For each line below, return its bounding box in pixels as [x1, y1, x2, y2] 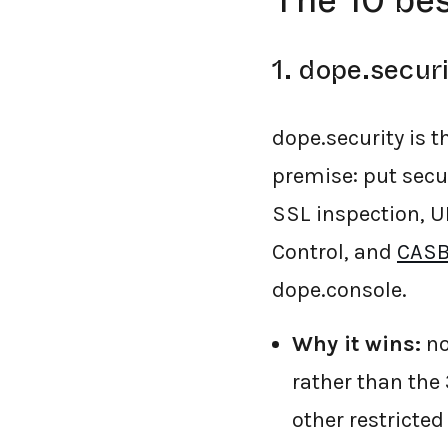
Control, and [272, 239, 397, 265]
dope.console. [272, 277, 407, 303]
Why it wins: [292, 331, 421, 357]
